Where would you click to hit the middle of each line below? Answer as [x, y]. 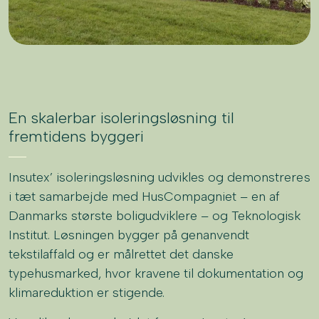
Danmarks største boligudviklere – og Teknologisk [155, 215]
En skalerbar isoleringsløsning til [121, 117]
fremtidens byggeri [76, 136]
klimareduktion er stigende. [87, 292]
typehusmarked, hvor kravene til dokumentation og [156, 273]
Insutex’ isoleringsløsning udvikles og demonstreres [159, 177]
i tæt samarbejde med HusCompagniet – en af [145, 196]
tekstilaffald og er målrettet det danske [121, 254]
